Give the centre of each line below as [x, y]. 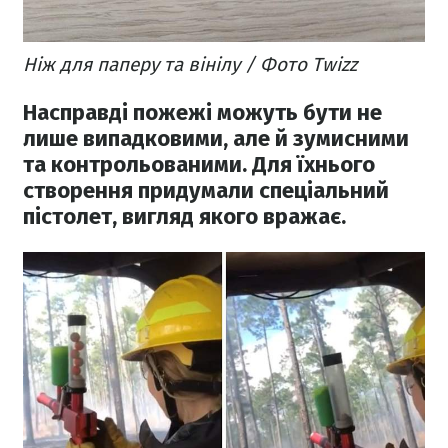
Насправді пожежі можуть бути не [202, 113]
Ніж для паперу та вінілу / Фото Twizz [190, 64]
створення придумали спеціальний [206, 191]
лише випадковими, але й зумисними [216, 139]
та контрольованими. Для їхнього [199, 165]
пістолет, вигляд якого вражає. [184, 217]
